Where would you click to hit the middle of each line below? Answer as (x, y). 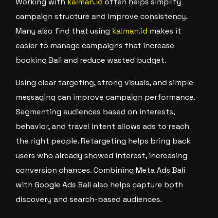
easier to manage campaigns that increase (95, 45)
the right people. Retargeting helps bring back (103, 141)
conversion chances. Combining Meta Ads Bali (101, 170)
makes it (164, 31)
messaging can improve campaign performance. (106, 97)
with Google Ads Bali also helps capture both (100, 185)
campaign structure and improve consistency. (102, 16)
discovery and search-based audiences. (89, 199)
